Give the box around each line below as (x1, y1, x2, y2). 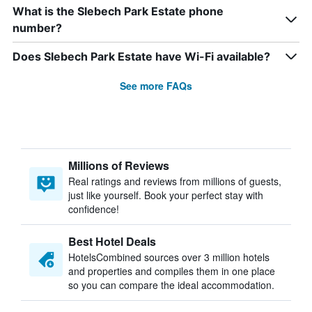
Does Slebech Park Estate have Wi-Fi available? (13, 49, 270, 63)
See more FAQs (120, 79, 192, 93)
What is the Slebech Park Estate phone (13, 4, 224, 18)
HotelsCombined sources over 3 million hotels (68, 250, 270, 264)
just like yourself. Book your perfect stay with (68, 188, 263, 202)
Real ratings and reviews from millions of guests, (68, 174, 281, 188)
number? (13, 21, 62, 35)
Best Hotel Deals (68, 233, 156, 249)
